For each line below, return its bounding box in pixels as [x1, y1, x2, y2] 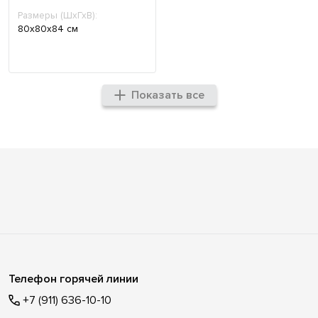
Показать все [131, 87, 204, 102]
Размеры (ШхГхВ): [18, 9, 97, 21]
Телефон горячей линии [9, 271, 138, 286]
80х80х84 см [18, 22, 78, 35]
